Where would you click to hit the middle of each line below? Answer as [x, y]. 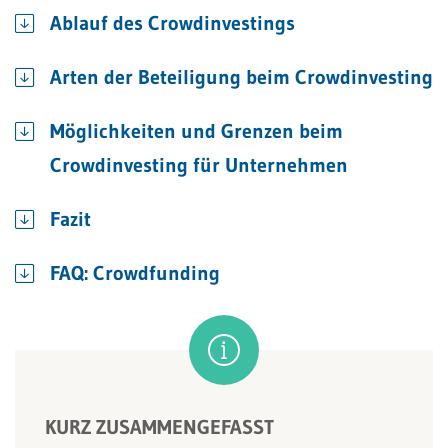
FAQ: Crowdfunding [135, 273]
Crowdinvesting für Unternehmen [199, 165]
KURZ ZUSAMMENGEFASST [159, 427]
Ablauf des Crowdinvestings [172, 23]
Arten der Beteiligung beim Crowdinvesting [241, 77]
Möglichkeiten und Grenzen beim [196, 131]
